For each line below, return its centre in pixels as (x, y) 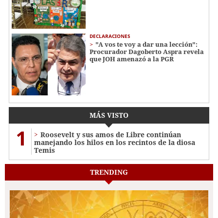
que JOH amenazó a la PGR (132, 59)
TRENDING (109, 172)
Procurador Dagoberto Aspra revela (147, 52)
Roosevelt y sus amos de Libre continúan (111, 135)
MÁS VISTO (109, 115)
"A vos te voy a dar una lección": (146, 45)
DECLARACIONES (110, 36)
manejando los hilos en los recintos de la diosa (115, 143)
